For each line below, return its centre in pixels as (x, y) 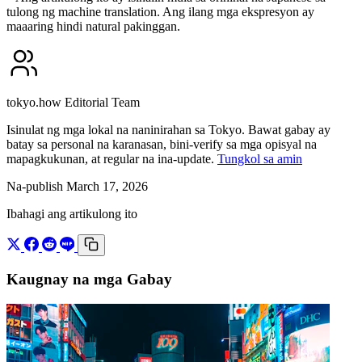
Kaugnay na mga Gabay (89, 280)
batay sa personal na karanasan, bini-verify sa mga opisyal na (162, 144)
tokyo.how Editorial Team (73, 102)
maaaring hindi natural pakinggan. (93, 26)
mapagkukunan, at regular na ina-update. (112, 158)
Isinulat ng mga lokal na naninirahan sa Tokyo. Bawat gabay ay (168, 129)
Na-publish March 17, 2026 (77, 186)
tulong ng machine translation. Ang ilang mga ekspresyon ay (160, 11)
